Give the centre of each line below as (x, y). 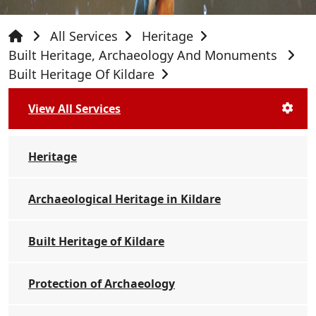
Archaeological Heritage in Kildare (124, 199)
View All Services (74, 109)
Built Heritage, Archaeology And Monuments (145, 55)
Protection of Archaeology (102, 284)
